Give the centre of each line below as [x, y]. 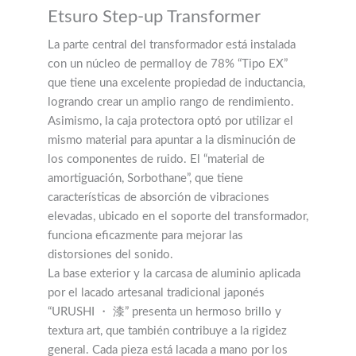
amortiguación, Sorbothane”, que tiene [145, 178]
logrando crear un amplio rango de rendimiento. [171, 102]
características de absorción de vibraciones [159, 197]
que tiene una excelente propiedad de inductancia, [176, 83]
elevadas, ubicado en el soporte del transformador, [178, 216]
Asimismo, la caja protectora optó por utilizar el [170, 121]
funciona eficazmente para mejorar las [145, 235]
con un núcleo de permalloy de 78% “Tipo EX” [168, 64]
